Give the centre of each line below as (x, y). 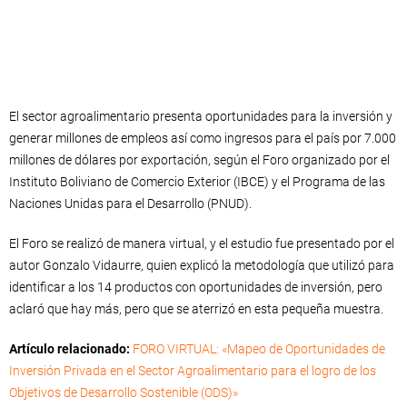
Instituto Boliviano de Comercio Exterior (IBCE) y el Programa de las (197, 182)
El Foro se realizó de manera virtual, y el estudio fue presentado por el (202, 243)
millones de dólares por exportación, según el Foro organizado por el (199, 160)
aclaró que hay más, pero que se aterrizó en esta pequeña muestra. (196, 309)
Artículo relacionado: (69, 349)
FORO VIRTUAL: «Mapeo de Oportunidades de (259, 349)
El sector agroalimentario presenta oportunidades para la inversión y (201, 116)
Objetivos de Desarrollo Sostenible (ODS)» (124, 392)
